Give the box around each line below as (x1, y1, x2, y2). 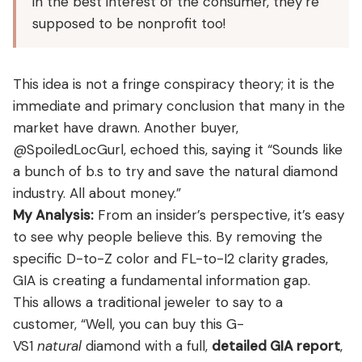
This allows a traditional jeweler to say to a (13, 293, 283, 311)
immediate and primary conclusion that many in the (13, 96, 345, 115)
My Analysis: (13, 205, 94, 224)
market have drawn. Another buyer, (13, 118, 238, 137)
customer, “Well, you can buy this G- (13, 314, 244, 333)
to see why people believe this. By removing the (13, 227, 322, 246)
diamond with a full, (82, 336, 212, 355)
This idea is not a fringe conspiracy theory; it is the (13, 74, 335, 93)
